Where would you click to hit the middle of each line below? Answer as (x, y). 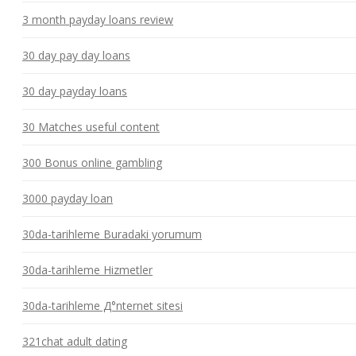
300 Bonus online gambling (92, 162)
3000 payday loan (68, 198)
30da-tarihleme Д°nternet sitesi (103, 305)
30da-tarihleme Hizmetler (87, 269)
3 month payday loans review (98, 19)
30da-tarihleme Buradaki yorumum (112, 234)
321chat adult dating (75, 341)
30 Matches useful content (91, 126)
